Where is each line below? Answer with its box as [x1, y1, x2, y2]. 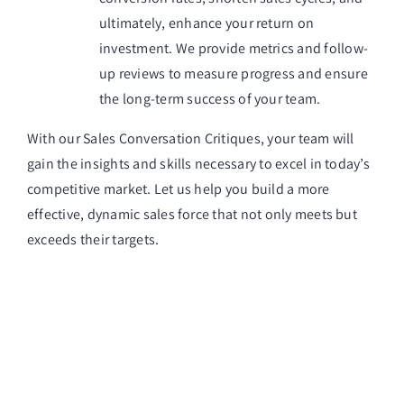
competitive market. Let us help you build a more [27, 179, 330, 198]
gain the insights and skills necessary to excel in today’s [27, 153, 370, 173]
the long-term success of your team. [99, 88, 321, 108]
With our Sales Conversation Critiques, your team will [27, 128, 354, 148]
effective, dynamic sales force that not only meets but [27, 204, 357, 224]
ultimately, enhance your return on [99, 13, 315, 32]
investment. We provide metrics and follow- [99, 38, 369, 58]
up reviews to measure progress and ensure [99, 63, 368, 83]
